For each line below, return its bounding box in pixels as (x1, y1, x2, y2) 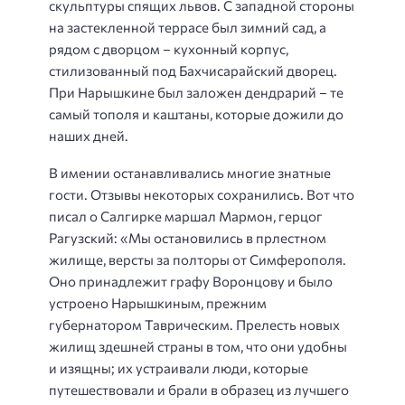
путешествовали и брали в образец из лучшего (49, 381, 349, 398)
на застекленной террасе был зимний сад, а (49, 19, 326, 36)
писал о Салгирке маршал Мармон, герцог (49, 207, 323, 224)
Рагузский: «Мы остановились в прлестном (49, 229, 326, 246)
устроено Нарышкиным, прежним (49, 294, 267, 311)
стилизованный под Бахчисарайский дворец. (49, 62, 337, 80)
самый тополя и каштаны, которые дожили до (49, 106, 344, 123)
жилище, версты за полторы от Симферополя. (49, 250, 346, 268)
